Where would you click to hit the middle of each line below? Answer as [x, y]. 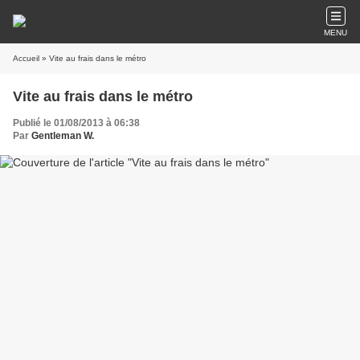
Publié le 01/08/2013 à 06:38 [76, 123]
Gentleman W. [63, 136]
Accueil [26, 58]
